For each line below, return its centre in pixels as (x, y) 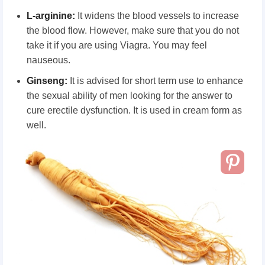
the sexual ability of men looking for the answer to (130, 95)
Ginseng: (47, 80)
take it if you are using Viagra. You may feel (117, 45)
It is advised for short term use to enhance (155, 80)
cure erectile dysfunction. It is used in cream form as (134, 110)
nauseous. (49, 60)
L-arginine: (51, 15)
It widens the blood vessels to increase (157, 15)
